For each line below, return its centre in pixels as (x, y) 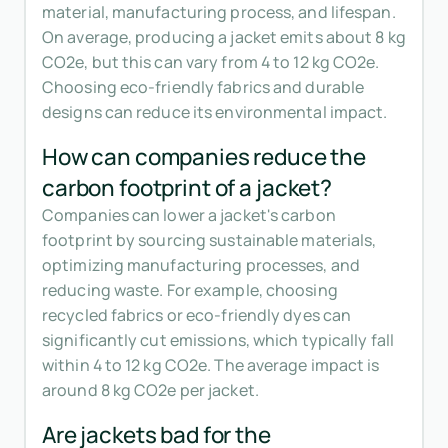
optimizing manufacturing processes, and (201, 265)
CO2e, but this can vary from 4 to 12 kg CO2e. (211, 62)
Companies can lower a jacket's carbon (189, 215)
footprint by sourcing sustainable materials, (209, 240)
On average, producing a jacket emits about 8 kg (224, 37)
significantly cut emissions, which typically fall (218, 340)
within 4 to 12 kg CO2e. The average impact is (211, 365)
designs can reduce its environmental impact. (215, 112)
